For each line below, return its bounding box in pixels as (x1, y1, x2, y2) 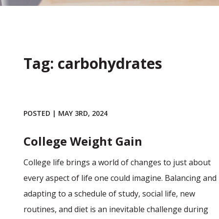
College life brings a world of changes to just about (23, 157, 211, 168)
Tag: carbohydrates (23, 53, 162, 73)
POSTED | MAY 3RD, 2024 (23, 109, 108, 118)
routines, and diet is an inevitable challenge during (23, 204, 208, 215)
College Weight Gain (23, 133, 142, 149)
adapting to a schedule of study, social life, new (23, 188, 195, 199)
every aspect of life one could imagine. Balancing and (23, 173, 217, 183)
